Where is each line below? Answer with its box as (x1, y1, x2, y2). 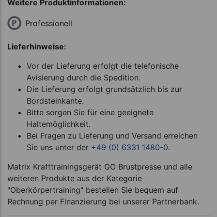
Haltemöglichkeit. (27, 119, 91, 129)
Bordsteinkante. (27, 95, 84, 106)
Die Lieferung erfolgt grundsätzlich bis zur (27, 84, 182, 94)
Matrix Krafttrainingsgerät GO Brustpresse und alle (7, 161, 192, 171)
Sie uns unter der (27, 142, 91, 152)
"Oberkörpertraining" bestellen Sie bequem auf (7, 185, 178, 195)
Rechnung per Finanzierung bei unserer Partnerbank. (7, 196, 199, 206)
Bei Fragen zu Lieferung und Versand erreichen (27, 130, 198, 140)
